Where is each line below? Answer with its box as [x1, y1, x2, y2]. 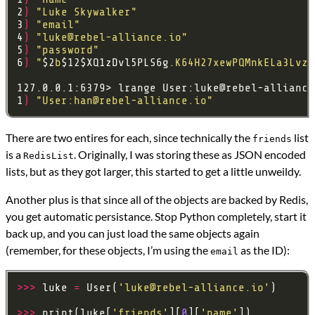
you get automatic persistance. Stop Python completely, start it [6, 210, 307, 224]
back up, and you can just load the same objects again [6, 226, 259, 240]
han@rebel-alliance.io [74, 94, 207, 108]
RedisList [23, 150, 74, 162]
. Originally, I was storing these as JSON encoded [74, 148, 306, 162]
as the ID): [238, 243, 290, 257]
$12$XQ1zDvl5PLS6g [61, 56, 169, 70]
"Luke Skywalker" [36, 6, 137, 19]
